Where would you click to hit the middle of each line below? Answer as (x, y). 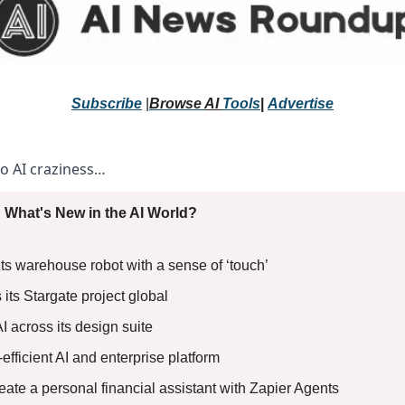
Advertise (301, 103)
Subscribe (107, 103)
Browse (177, 103)
